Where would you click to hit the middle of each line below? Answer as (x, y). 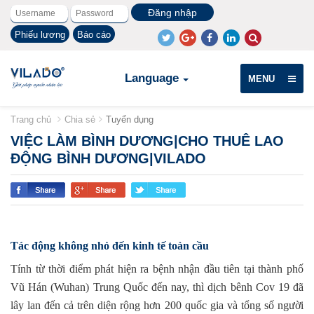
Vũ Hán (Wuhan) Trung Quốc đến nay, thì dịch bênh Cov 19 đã (157, 287)
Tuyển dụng (130, 120)
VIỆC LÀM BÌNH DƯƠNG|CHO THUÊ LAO (147, 141)
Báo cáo (94, 35)
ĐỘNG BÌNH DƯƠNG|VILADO (108, 158)
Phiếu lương (40, 35)
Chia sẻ (80, 120)
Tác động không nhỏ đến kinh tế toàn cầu (110, 246)
